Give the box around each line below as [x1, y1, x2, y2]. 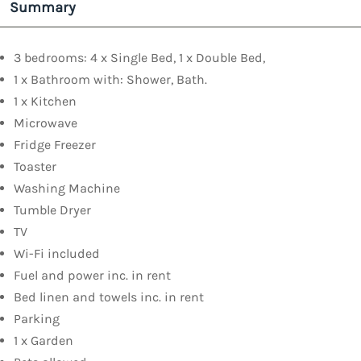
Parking [14, 311, 60, 327]
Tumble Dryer [14, 202, 91, 218]
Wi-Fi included [14, 246, 100, 262]
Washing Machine [14, 180, 120, 197]
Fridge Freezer [14, 137, 96, 153]
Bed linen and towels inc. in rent [14, 289, 204, 305]
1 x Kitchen [14, 93, 77, 110]
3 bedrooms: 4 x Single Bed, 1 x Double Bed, [14, 50, 265, 66]
